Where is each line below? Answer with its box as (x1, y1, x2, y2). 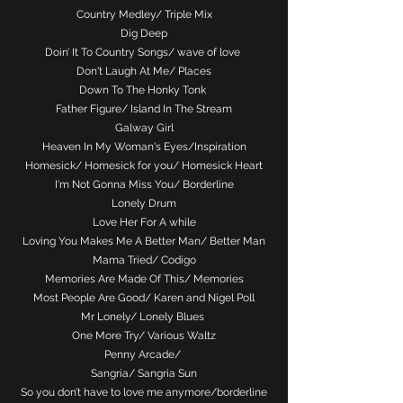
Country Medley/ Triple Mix (76, 8, 212, 21)
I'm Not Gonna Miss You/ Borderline (54, 178, 234, 191)
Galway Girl (114, 121, 174, 134)
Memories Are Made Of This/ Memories (44, 273, 244, 285)
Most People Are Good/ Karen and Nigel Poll (33, 291, 255, 304)
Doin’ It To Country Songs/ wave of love (45, 46, 243, 58)
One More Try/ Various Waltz (72, 329, 216, 342)
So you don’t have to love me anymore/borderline (21, 386, 267, 399)
